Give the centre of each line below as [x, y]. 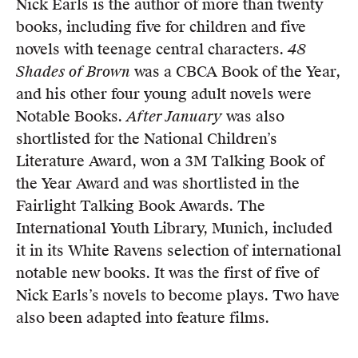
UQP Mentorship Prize [78, 38]
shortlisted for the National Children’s [147, 139]
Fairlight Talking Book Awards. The [141, 206]
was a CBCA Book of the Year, [235, 72]
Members [43, 15]
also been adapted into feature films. [143, 318]
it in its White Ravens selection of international [179, 251]
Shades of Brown [73, 72]
